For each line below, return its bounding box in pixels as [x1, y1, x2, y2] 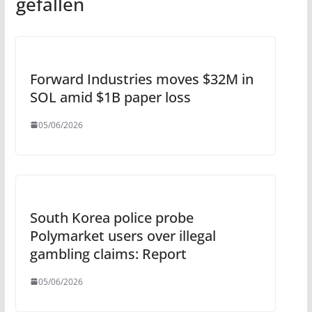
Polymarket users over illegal [29, 226, 216, 245]
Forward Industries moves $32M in [29, 69, 253, 88]
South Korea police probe [29, 208, 194, 227]
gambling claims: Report [29, 244, 187, 263]
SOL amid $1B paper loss [29, 87, 191, 107]
